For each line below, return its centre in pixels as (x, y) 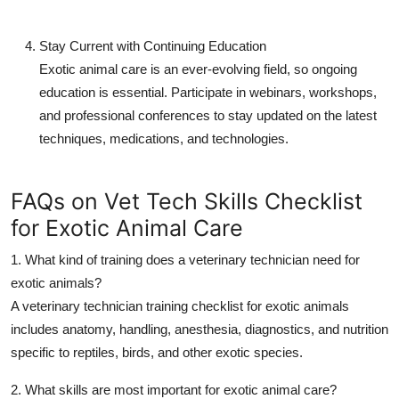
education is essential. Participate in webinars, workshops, (208, 92)
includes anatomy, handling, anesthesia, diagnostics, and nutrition (199, 329)
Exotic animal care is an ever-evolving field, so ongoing (198, 69)
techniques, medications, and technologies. (164, 138)
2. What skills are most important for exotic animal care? (174, 389)
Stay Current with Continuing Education (153, 45)
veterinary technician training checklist (133, 305)
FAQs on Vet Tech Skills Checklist (187, 201)
